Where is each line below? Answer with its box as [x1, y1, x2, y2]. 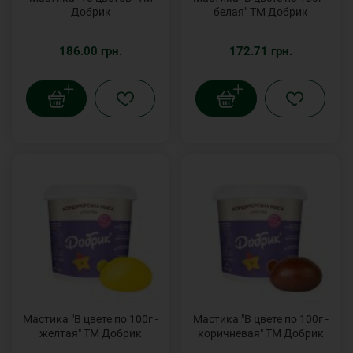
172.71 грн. [229, 44, 292, 59]
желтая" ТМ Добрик [39, 326, 143, 340]
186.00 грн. [59, 44, 123, 59]
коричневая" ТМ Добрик [197, 326, 324, 340]
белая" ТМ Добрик [213, 6, 308, 19]
